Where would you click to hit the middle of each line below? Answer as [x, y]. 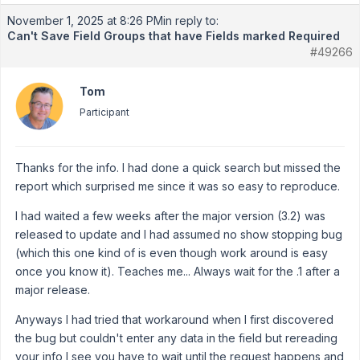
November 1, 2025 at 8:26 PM [85, 20]
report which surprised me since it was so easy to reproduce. [178, 186]
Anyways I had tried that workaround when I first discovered [174, 319]
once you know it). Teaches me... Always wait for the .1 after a [178, 271]
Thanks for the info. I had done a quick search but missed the [178, 168]
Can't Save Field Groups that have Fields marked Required [174, 36]
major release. [53, 290]
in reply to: [191, 20]
